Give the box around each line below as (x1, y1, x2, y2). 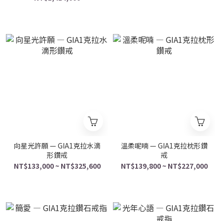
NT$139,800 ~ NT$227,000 (120, 161, 208, 171)
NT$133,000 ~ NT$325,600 (13, 161, 101, 171)
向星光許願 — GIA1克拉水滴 (13, 141, 101, 150)
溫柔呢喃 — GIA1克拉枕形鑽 (120, 141, 208, 150)
